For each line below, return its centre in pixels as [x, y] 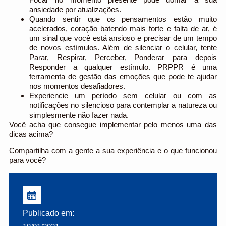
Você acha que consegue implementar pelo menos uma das [113, 124]
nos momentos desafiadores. [77, 86]
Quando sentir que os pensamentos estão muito [123, 19]
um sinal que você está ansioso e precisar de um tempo [123, 38]
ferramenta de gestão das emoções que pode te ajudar [123, 76]
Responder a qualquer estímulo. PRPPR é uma [123, 67]
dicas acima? [31, 134]
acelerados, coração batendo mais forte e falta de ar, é [123, 28]
